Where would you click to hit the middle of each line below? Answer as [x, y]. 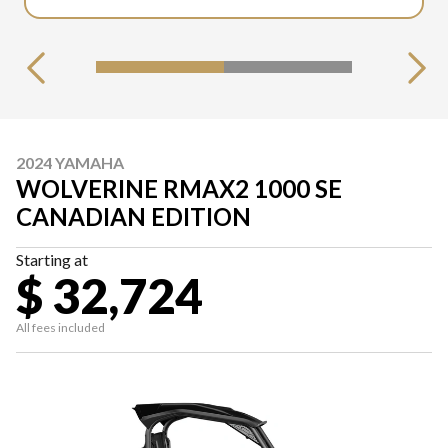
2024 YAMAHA [70, 162]
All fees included [60, 327]
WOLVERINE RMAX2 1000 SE [179, 188]
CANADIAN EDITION [133, 216]
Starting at [52, 259]
